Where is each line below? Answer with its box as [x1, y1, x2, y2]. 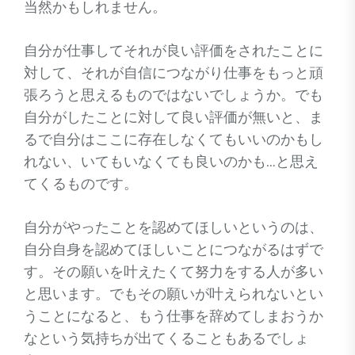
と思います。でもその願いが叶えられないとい [24, 285, 323, 303]
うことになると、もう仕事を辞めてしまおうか [24, 307, 323, 325]
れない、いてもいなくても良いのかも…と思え [24, 153, 319, 170]
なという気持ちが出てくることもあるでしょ [24, 330, 309, 347]
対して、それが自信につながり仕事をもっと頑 [24, 64, 323, 82]
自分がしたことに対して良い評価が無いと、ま [24, 109, 323, 126]
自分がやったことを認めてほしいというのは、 [24, 219, 323, 236]
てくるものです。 [24, 175, 138, 193]
